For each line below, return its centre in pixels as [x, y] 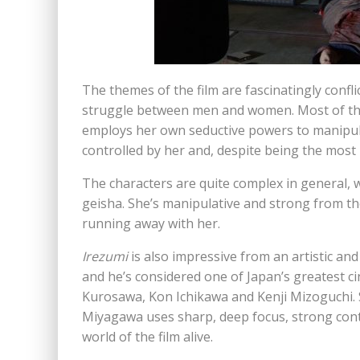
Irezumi [105, 257]
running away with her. [151, 224]
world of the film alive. [147, 337]
